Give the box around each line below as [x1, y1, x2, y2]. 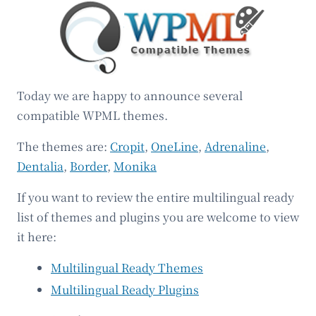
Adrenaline [205, 138, 266, 154]
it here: [17, 228, 56, 245]
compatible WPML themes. [17, 107, 168, 123]
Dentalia [17, 157, 63, 174]
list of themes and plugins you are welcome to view [17, 208, 299, 225]
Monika [114, 157, 157, 174]
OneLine [151, 138, 198, 154]
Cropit [110, 138, 145, 154]
